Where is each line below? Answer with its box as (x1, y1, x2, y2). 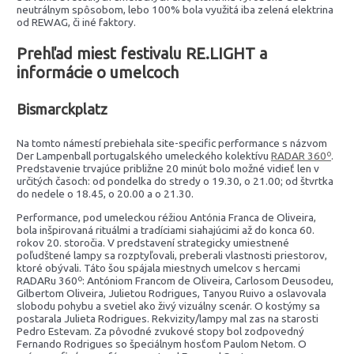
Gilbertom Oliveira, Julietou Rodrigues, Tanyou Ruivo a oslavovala (17, 287, 327, 300)
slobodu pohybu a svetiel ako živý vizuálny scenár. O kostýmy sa (17, 299, 321, 313)
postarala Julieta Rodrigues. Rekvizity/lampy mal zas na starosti (17, 312, 319, 326)
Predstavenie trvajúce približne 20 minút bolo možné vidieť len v (17, 162, 320, 175)
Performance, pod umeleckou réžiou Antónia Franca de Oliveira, (17, 211, 317, 224)
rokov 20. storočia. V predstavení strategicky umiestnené (17, 236, 290, 250)
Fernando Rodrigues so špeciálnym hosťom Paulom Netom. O (17, 337, 307, 351)
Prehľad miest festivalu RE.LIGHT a (17, 43, 268, 62)
